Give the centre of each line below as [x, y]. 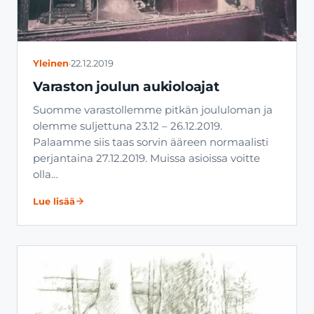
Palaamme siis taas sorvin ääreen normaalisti [151, 143]
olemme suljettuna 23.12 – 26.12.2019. [128, 127]
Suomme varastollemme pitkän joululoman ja [153, 110]
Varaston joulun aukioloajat [126, 87]
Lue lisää [54, 202]
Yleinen [51, 64]
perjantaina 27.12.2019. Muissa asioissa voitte [146, 159]
